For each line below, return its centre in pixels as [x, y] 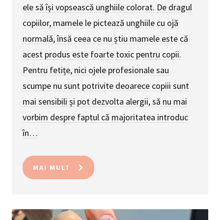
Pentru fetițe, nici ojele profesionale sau [96, 70]
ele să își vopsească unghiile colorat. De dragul [107, 7]
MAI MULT [52, 167]
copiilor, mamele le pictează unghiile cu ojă [100, 23]
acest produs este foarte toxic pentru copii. [102, 54]
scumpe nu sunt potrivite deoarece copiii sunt [106, 85]
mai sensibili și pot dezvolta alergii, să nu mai [105, 101]
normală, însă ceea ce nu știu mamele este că [105, 38]
